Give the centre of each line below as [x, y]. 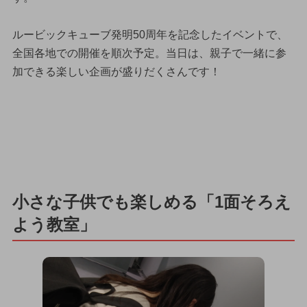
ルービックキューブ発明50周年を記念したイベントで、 [150, 34]
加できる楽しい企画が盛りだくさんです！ [116, 71]
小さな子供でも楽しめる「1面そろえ [151, 201]
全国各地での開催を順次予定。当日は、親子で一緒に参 [149, 53]
